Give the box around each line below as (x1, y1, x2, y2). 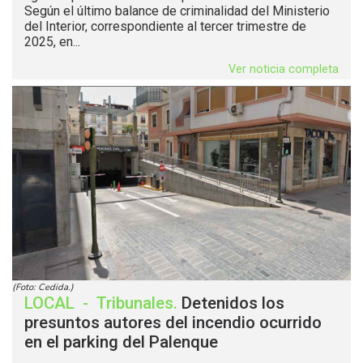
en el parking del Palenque (24, 331, 222, 352)
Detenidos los (181, 293, 284, 313)
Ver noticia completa (228, 62, 339, 76)
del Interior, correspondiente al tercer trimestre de (24, 18, 306, 34)
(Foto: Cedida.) (12, 280, 74, 293)
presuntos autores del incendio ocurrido (24, 312, 322, 332)
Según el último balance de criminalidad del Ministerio (24, 2, 330, 19)
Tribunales (96, 293, 173, 313)
